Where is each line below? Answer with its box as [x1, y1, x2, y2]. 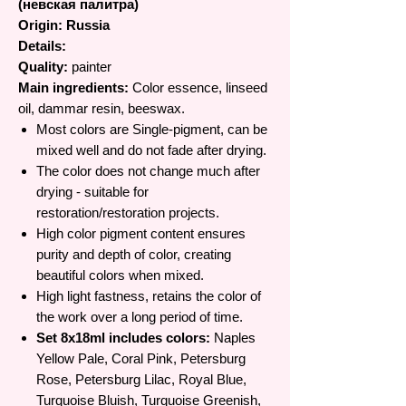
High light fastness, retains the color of [36, 288, 261, 304]
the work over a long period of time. [36, 309, 243, 325]
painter [68, 59, 111, 75]
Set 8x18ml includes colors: [36, 330, 210, 346]
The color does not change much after [36, 163, 260, 179]
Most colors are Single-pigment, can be [36, 121, 267, 138]
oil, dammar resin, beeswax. [18, 101, 185, 117]
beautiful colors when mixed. [36, 267, 204, 284]
